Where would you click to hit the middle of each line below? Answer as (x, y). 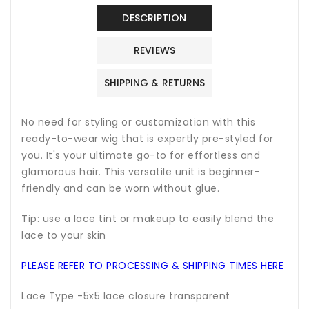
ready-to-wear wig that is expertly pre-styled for (148, 138)
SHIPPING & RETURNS (154, 82)
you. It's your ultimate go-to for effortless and (141, 155)
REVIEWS (154, 50)
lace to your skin (64, 235)
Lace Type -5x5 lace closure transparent (127, 296)
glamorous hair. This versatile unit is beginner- (141, 171)
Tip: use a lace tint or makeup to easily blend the (148, 218)
